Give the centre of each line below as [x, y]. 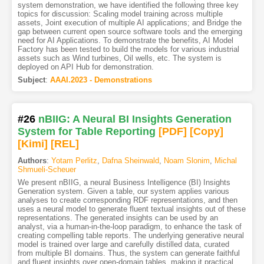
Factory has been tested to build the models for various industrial [128, 49]
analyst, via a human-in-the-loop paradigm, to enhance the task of [129, 226]
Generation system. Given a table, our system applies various [123, 191]
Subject [31, 80]
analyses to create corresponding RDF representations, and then [127, 200]
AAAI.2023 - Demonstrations [101, 80]
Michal [225, 160]
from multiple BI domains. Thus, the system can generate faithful [128, 253]
